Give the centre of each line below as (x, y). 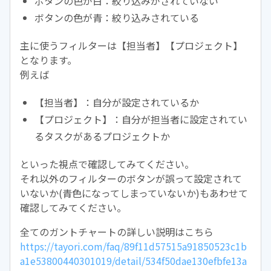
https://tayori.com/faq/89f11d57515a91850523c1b (133, 246)
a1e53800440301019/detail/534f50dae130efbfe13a (133, 260)
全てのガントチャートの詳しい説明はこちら (117, 231)
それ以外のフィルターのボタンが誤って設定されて (131, 178)
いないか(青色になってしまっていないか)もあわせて (134, 193)
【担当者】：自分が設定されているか (117, 102)
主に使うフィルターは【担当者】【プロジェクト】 (131, 45)
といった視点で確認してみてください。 (107, 164)
